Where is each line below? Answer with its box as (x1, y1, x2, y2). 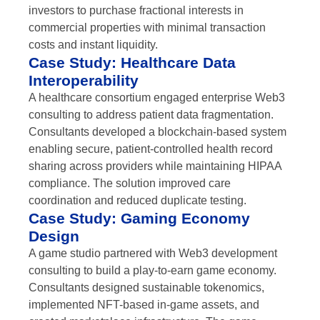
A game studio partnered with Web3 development (29, 247, 277, 260)
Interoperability (29, 72, 139, 89)
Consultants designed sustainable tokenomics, (29, 281, 264, 294)
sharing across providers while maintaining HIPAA (29, 160, 281, 173)
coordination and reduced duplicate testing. (29, 194, 246, 207)
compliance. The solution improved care (29, 177, 231, 190)
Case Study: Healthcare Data (29, 54, 236, 71)
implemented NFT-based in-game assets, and (29, 299, 259, 311)
